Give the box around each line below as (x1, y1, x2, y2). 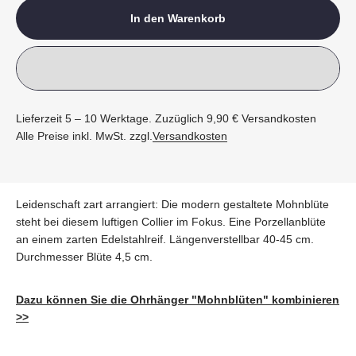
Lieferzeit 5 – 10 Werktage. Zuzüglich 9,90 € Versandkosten (16, 111, 316, 125)
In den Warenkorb (130, 11, 226, 25)
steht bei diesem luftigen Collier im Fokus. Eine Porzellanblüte (16, 215, 326, 228)
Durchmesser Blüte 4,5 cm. (16, 250, 153, 263)
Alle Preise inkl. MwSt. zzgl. (16, 129, 153, 142)
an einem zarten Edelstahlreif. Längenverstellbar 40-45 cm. (16, 232, 314, 246)
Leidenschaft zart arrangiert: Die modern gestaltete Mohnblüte (16, 197, 329, 211)
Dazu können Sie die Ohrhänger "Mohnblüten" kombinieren (16, 292, 339, 306)
